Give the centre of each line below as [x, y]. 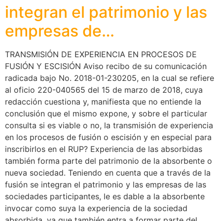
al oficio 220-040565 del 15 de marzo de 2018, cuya [104, 90]
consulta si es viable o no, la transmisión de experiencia [109, 125]
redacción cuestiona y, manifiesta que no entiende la [103, 101]
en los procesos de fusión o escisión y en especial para [108, 137]
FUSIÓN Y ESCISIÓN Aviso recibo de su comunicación [106, 66]
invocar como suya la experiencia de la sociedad [96, 208]
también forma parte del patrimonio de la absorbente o [109, 161]
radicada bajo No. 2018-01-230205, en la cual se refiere [110, 78]
